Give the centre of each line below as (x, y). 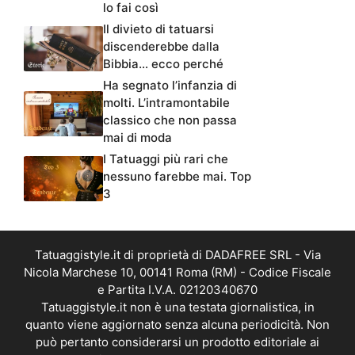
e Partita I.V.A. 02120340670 (177, 290)
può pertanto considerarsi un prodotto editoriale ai (177, 342)
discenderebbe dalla (161, 47)
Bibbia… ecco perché (163, 64)
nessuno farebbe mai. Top (177, 177)
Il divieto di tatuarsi (158, 29)
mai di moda (137, 138)
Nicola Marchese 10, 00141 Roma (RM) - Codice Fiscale (177, 273)
